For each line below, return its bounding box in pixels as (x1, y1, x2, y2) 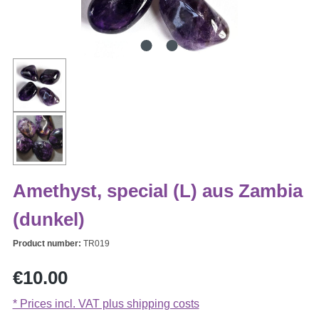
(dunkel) (12, 209, 85, 231)
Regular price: (11, 263, 83, 276)
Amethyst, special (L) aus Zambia (12, 180, 303, 202)
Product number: (12, 239, 83, 249)
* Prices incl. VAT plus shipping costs (12, 298, 199, 310)
